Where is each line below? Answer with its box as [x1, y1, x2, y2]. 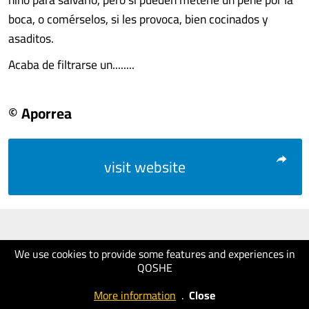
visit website [104, 152, 186, 181]
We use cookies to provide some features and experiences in [14, 243, 295, 264]
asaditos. [8, 27, 54, 50]
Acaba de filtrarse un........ [8, 53, 134, 76]
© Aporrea [8, 99, 72, 127]
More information [94, 285, 176, 306]
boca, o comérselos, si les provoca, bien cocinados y [8, 8, 268, 30]
